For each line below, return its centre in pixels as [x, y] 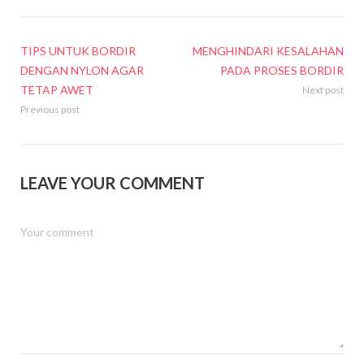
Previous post [50, 109]
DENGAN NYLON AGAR [82, 70]
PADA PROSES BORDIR [282, 70]
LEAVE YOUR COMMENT [113, 182]
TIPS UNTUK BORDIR [78, 50]
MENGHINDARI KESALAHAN [268, 50]
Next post [323, 89]
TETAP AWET [57, 89]
